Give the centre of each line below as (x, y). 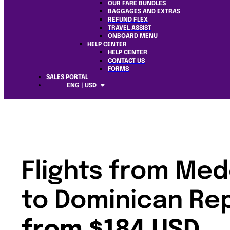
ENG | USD (82, 86)
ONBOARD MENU (133, 36)
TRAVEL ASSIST (130, 28)
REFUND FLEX (128, 20)
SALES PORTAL (67, 78)
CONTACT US (126, 61)
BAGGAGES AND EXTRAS (144, 12)
